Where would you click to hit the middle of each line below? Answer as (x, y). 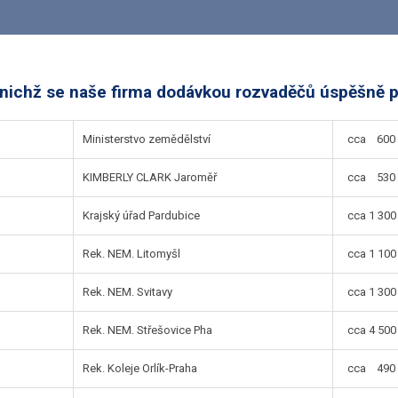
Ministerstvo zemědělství (147, 139)
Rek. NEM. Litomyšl (132, 253)
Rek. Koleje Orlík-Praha (140, 368)
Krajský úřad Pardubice (142, 215)
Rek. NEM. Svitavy (128, 291)
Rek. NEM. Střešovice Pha (148, 330)
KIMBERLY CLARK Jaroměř (150, 177)
